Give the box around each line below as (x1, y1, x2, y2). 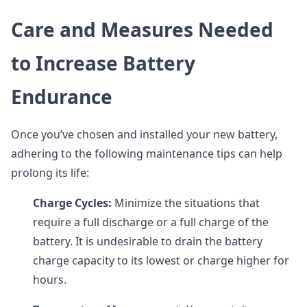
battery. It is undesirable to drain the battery (33, 234, 262, 249)
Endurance (11, 84, 112, 110)
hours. (33, 272, 66, 287)
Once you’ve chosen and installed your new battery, (11, 127, 278, 142)
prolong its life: (11, 165, 89, 180)
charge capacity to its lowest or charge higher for (33, 253, 289, 268)
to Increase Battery (11, 50, 195, 76)
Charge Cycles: (33, 195, 112, 210)
